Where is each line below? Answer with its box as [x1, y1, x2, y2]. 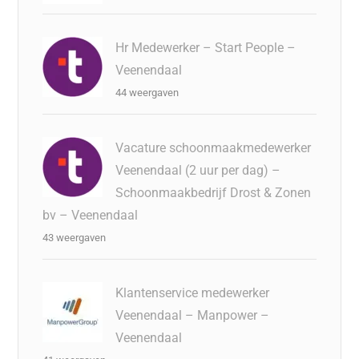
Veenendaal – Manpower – [115, 308, 270, 323]
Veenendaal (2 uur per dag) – [115, 163, 281, 178]
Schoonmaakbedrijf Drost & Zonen [115, 185, 312, 200]
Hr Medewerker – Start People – [115, 40, 296, 55]
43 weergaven [42, 232, 107, 244]
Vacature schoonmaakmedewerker [115, 140, 312, 155]
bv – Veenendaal [42, 208, 139, 223]
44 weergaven [115, 87, 179, 99]
